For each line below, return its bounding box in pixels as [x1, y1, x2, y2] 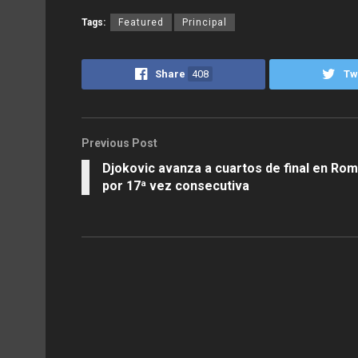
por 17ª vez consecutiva [102, 177, 249, 193]
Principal [182, 16, 227, 28]
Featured [118, 16, 164, 28]
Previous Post [82, 136, 157, 149]
